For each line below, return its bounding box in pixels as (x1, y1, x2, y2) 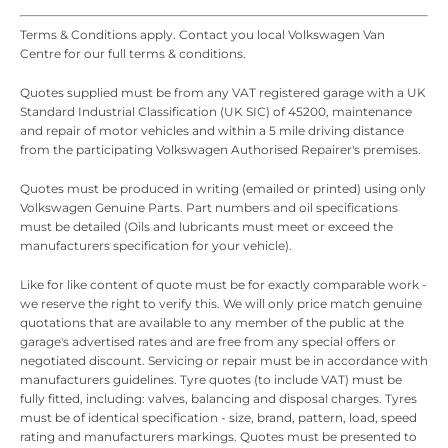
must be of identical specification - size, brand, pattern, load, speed (20, 410, 417, 425)
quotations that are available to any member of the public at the (20, 315, 404, 330)
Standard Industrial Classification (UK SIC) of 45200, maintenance (20, 104, 412, 119)
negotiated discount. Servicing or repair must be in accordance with (20, 353, 428, 368)
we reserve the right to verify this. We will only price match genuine (20, 296, 422, 311)
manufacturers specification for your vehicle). (20, 238, 292, 253)
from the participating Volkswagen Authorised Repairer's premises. (20, 142, 421, 157)
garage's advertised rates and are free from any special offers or (20, 334, 396, 349)
